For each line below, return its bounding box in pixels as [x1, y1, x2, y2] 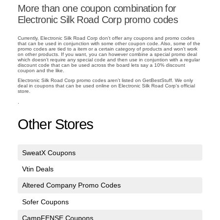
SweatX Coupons [22, 148, 76, 157]
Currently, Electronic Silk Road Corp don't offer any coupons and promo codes [18, 35, 194, 41]
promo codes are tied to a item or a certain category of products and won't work [18, 46, 197, 52]
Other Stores [18, 116, 94, 133]
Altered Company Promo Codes [22, 181, 121, 190]
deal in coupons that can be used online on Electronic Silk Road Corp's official [18, 83, 195, 89]
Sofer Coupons [22, 197, 69, 206]
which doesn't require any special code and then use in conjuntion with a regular [18, 56, 200, 62]
